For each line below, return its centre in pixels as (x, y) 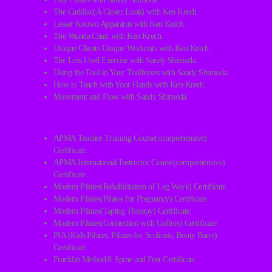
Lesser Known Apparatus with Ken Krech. (120, 24)
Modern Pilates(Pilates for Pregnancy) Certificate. (131, 199)
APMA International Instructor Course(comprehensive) (139, 162)
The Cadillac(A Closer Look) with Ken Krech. (126, 12)
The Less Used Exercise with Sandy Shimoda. (126, 60)
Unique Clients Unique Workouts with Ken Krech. (132, 48)
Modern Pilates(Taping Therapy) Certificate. (123, 211)
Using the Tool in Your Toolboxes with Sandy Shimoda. (141, 72)
